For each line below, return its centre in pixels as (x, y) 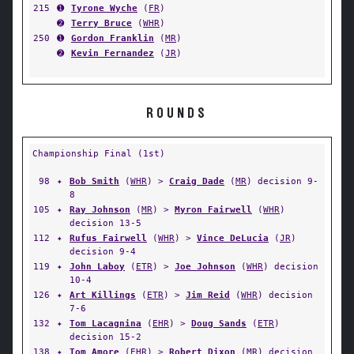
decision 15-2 (105, 337)
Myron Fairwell (213, 209)
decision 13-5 (105, 223)
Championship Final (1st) (99, 153)
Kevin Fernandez (113, 53)
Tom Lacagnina (105, 323)
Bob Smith (94, 181)
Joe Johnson (205, 266)
